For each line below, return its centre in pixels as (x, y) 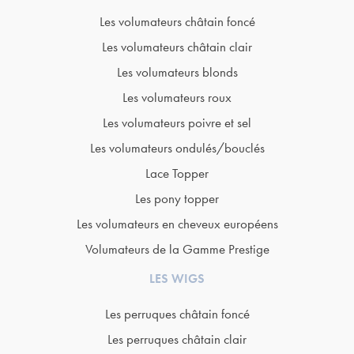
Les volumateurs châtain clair (177, 47)
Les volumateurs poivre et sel (177, 123)
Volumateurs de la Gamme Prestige (177, 249)
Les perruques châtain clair (177, 339)
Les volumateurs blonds (177, 72)
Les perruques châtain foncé (177, 314)
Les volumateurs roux (177, 98)
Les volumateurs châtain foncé (177, 22)
